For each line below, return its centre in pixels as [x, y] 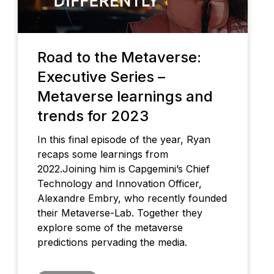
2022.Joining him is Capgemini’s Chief [123, 169]
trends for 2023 [93, 116]
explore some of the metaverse [110, 228]
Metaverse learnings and [125, 97]
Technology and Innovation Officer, [119, 184]
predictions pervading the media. [112, 243]
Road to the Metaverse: [119, 57]
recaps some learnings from [102, 154]
